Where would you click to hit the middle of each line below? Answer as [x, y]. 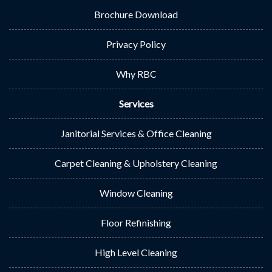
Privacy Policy [136, 44]
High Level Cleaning [136, 252]
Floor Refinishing [136, 223]
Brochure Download [136, 14]
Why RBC [136, 74]
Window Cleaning [136, 193]
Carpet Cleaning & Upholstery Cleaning [136, 163]
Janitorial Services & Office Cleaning [136, 133]
